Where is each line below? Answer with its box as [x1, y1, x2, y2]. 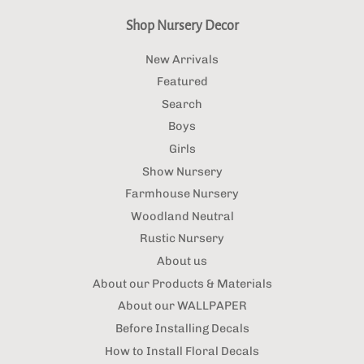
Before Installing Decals [115, 320, 249, 336]
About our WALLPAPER [117, 298, 247, 314]
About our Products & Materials [92, 275, 272, 291]
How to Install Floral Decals [105, 343, 259, 358]
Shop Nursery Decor [125, 18, 239, 33]
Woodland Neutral [130, 208, 234, 223]
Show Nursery [141, 163, 223, 179]
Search [162, 96, 202, 111]
